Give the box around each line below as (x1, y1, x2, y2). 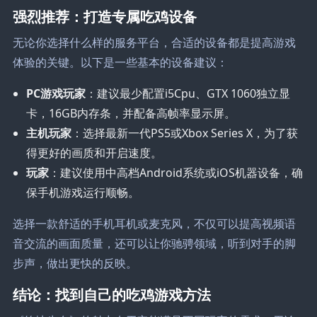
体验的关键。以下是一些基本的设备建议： (12, 54, 228, 70)
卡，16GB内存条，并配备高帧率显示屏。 (26, 105, 236, 121)
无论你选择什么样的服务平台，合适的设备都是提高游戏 (12, 34, 296, 50)
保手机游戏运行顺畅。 (26, 184, 140, 200)
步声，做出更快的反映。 (12, 255, 137, 271)
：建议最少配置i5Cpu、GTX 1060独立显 (86, 85, 291, 101)
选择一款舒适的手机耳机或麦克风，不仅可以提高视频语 (12, 215, 296, 231)
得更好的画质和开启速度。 (26, 144, 163, 161)
